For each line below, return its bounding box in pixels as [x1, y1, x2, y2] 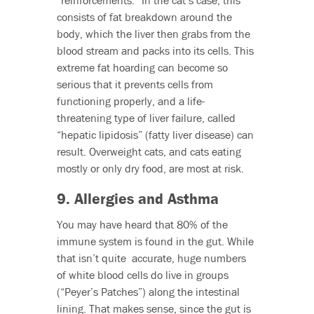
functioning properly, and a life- [56, 94, 205, 109]
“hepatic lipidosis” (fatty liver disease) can [56, 128, 254, 142]
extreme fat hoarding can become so [56, 60, 228, 75]
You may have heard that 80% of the [56, 217, 228, 232]
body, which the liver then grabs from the [56, 27, 250, 41]
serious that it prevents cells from [56, 77, 213, 92]
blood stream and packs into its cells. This [56, 43, 254, 58]
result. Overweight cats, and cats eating [56, 144, 241, 159]
